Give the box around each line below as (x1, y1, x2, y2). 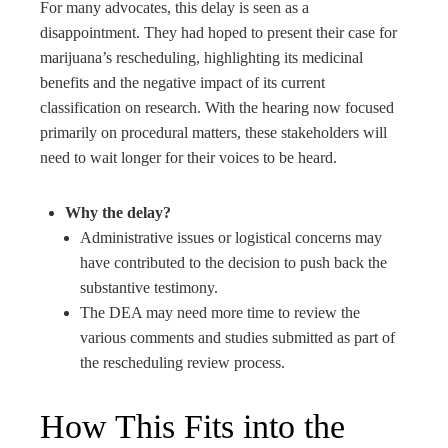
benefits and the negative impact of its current (40, 73, 325, 91)
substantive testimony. (80, 278, 218, 296)
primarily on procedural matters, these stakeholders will (40, 123, 387, 141)
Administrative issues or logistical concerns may (80, 228, 382, 246)
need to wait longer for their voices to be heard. (40, 148, 337, 166)
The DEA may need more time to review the (80, 303, 360, 321)
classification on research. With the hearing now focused (40, 98, 394, 116)
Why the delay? (65, 203, 171, 221)
